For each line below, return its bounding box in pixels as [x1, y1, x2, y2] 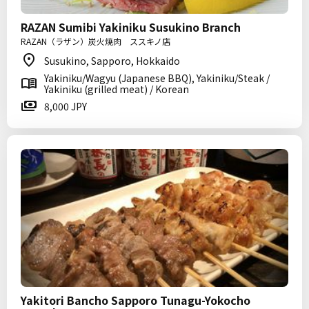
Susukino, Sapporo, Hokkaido [44, 54, 180, 68]
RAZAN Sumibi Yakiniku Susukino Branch [21, 19, 241, 35]
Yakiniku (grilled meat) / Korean [44, 82, 189, 96]
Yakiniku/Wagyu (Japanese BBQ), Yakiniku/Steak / [44, 71, 270, 85]
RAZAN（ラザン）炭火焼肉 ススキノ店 [21, 35, 170, 47]
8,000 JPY [44, 99, 87, 113]
